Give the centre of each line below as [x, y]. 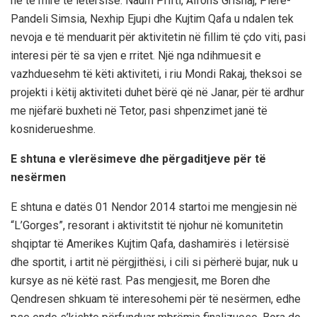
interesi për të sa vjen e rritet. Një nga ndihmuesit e [136, 55]
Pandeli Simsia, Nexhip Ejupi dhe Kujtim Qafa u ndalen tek [152, 18]
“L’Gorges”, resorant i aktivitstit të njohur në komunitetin [147, 225]
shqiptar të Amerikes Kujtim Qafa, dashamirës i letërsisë [150, 243]
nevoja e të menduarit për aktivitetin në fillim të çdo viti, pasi [158, 37]
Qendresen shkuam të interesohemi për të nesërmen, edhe [156, 299]
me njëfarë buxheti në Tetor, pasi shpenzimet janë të [139, 110]
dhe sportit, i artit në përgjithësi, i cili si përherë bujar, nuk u [154, 262]
